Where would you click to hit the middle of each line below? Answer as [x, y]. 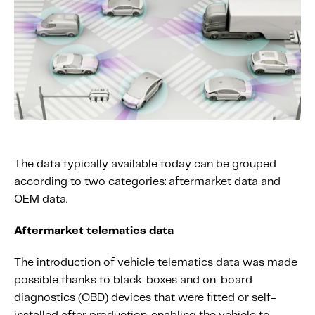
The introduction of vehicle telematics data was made [156, 263]
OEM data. [41, 199]
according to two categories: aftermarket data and [147, 182]
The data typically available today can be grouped [145, 164]
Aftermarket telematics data [94, 231]
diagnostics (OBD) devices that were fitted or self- [145, 298]
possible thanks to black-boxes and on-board [133, 280]
